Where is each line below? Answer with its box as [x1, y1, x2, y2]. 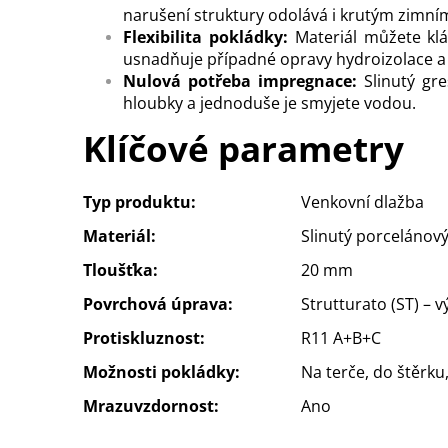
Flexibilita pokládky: [123, 25, 288, 48]
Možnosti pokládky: [83, 360, 240, 383]
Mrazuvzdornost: [83, 394, 219, 417]
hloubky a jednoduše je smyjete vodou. [123, 91, 416, 114]
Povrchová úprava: [83, 292, 233, 315]
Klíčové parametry [83, 125, 404, 173]
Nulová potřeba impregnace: [123, 69, 357, 92]
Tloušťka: [83, 258, 158, 281]
